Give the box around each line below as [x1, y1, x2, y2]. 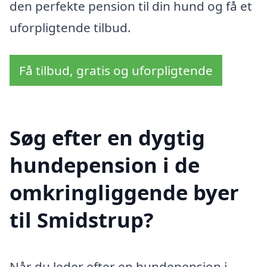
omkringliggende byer [10, 178, 239, 207]
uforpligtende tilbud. [10, 18, 131, 36]
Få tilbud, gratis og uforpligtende [19, 61, 213, 79]
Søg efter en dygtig [10, 123, 205, 152]
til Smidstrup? [10, 206, 154, 234]
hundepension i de [10, 151, 200, 179]
